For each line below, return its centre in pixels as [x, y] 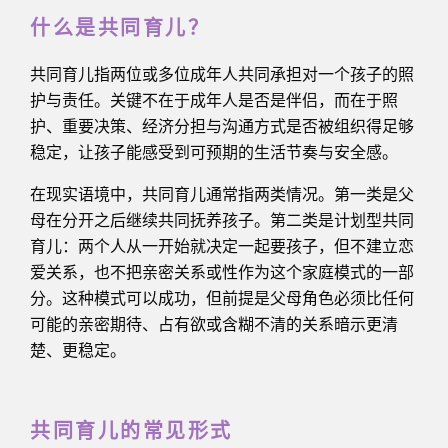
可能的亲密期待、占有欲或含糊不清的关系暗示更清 [214, 324]
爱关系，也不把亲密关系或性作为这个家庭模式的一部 [222, 272]
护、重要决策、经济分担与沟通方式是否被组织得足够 [222, 126]
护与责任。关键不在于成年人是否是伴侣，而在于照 [214, 100]
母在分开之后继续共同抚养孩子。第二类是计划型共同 [222, 220]
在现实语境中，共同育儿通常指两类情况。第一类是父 [222, 194]
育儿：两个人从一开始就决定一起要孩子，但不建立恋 [222, 246]
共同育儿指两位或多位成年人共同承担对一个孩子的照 [222, 74]
